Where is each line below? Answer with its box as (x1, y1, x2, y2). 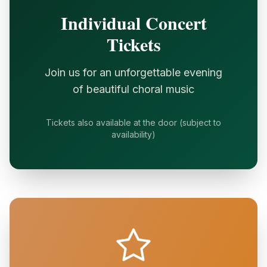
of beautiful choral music (73, 83, 194, 95)
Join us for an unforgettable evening (45, 66, 222, 79)
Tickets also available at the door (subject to (46, 117, 221, 128)
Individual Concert (60, 10, 207, 36)
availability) (111, 129, 156, 139)
